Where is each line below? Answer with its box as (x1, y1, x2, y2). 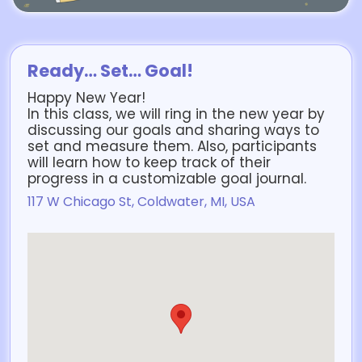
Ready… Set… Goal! (27, 59, 193, 83)
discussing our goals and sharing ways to (27, 120, 319, 141)
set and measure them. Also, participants (27, 137, 317, 157)
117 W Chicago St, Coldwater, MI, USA (27, 192, 255, 212)
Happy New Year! (27, 88, 145, 108)
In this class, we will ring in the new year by (27, 104, 325, 124)
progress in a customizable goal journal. (27, 169, 306, 189)
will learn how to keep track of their (27, 153, 271, 173)
